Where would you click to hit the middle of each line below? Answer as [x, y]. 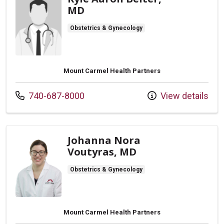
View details [183, 96]
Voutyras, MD [102, 152]
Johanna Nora [104, 140]
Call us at [33, 95]
